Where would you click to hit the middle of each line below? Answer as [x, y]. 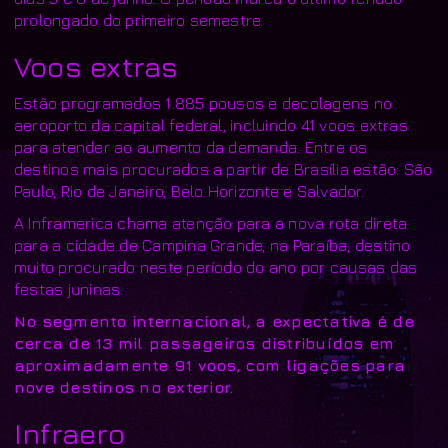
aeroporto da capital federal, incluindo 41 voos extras [211, 124]
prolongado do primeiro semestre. [139, 19]
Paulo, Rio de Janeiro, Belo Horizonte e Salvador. [189, 190]
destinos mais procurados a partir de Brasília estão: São [223, 168]
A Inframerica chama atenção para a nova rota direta [211, 222]
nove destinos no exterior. [124, 386]
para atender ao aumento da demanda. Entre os [191, 146]
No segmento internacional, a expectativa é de [214, 320]
